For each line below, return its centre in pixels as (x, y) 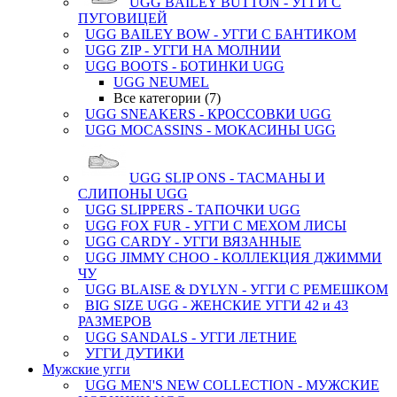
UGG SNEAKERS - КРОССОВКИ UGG (208, 114)
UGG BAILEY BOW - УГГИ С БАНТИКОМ (221, 34)
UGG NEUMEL (161, 82)
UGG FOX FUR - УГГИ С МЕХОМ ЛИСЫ (216, 226)
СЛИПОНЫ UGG (133, 194)
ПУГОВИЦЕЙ (123, 18)
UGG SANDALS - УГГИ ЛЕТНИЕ (191, 337)
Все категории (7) (167, 98)
